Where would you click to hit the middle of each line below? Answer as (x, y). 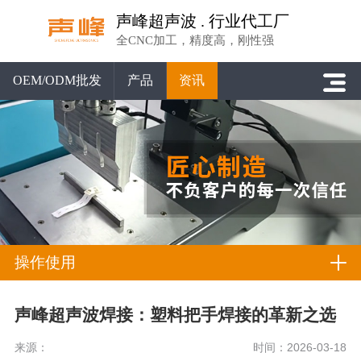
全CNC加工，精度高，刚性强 (195, 39)
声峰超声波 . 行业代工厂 (203, 21)
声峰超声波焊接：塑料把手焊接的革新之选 (175, 315)
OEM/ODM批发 (57, 81)
